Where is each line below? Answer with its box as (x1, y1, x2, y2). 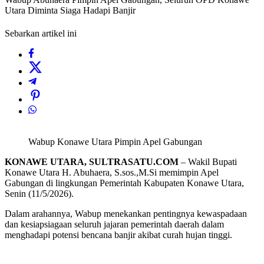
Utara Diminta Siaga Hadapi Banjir (5, 5, 136, 16)
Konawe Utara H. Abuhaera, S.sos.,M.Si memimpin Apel (5, 167, 219, 178)
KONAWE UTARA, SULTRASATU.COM (5, 157, 179, 167)
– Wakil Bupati (179, 157, 237, 167)
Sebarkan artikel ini (5, 28, 77, 39)
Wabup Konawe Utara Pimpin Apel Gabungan (28, 137, 202, 147)
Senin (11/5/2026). (5, 189, 74, 199)
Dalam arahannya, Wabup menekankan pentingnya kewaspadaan (5, 209, 247, 219)
